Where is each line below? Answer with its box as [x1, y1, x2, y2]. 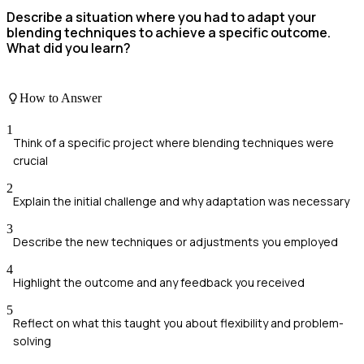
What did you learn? [6, 39, 131, 58]
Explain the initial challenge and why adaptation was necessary [13, 193, 349, 210]
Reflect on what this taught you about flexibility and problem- [13, 315, 344, 331]
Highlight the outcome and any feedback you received [13, 275, 305, 291]
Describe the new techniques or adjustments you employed [13, 234, 338, 250]
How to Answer [19, 90, 102, 105]
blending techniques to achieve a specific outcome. [6, 24, 331, 42]
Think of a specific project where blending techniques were [13, 135, 334, 151]
